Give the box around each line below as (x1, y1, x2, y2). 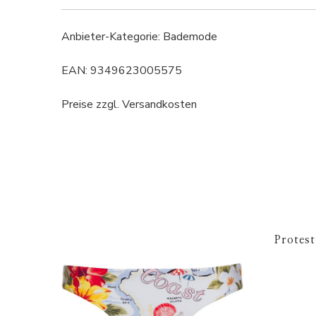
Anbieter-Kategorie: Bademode (61, 29, 217, 45)
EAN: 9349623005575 (61, 63, 182, 79)
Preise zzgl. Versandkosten (61, 97, 197, 113)
